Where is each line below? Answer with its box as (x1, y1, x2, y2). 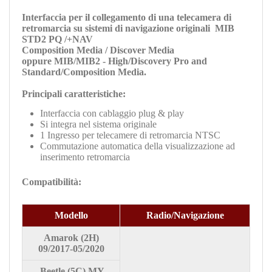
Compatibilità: (22, 176, 81, 187)
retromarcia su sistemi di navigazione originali (22, 22, 215, 33)
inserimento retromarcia (40, 151, 130, 162)
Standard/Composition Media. (22, 66, 146, 77)
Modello (54, 209, 88, 220)
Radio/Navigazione (146, 209, 224, 220)
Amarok (43, 232, 78, 243)
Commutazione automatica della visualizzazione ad (40, 140, 235, 151)
